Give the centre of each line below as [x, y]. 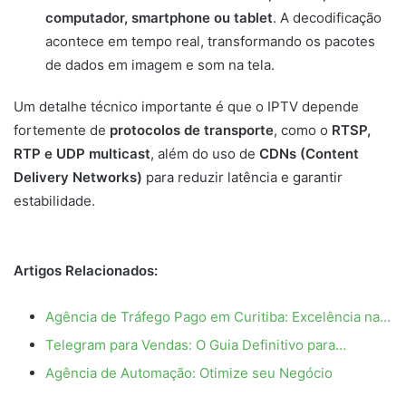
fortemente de [62, 130]
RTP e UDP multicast [82, 154]
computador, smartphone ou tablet [159, 18]
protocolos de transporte [192, 130]
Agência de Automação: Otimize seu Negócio [189, 373]
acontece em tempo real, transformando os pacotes [210, 42]
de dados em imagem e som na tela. [160, 65]
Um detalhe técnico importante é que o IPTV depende [186, 107]
